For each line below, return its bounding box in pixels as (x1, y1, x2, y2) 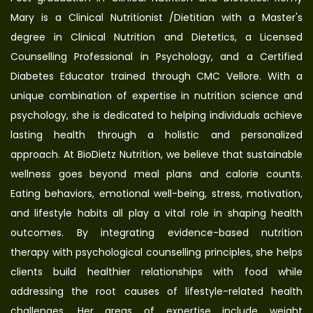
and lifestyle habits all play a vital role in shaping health (10, 206, 303, 221)
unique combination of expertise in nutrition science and (10, 89, 303, 103)
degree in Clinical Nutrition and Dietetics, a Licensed (10, 30, 303, 45)
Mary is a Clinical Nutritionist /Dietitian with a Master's (10, 10, 303, 25)
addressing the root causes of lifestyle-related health (10, 284, 303, 299)
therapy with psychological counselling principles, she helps (10, 245, 303, 260)
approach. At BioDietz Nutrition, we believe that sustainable (10, 147, 303, 162)
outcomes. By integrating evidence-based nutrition (10, 226, 303, 240)
